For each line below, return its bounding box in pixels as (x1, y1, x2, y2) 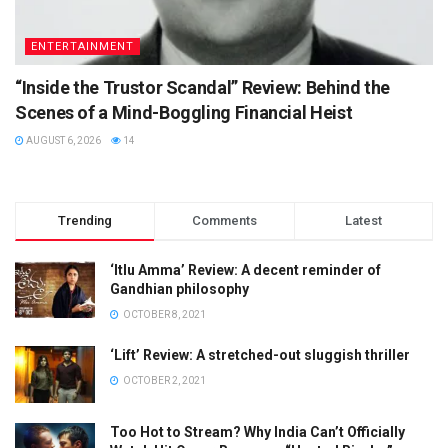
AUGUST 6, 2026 (24, 135, 101, 147)
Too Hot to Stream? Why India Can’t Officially (110, 424, 405, 441)
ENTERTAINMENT (31, 40, 134, 54)
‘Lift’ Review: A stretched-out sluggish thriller (110, 347, 410, 364)
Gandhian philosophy (110, 281, 249, 298)
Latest (344, 213, 382, 229)
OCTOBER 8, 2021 (121, 309, 206, 321)
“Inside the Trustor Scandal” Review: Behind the (15, 77, 391, 99)
